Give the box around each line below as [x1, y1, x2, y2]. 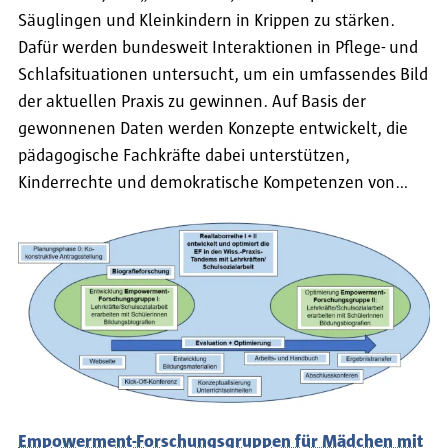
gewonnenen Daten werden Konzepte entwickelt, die [18, 120, 408, 139]
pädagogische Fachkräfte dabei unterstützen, [18, 147, 350, 166]
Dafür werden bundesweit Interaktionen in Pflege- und [18, 39, 418, 58]
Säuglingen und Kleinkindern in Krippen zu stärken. [18, 12, 395, 31]
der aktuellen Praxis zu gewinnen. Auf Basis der [18, 93, 366, 112]
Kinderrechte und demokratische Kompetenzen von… [18, 174, 409, 193]
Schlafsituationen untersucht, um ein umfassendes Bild [18, 66, 428, 85]
